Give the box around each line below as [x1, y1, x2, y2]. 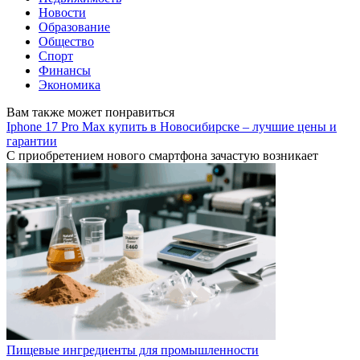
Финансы [39, 63, 91, 78]
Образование [39, 20, 110, 35]
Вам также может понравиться [6, 105, 174, 120]
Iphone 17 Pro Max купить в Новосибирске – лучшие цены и [6, 120, 337, 134]
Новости [39, 6, 86, 20]
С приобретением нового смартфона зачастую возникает [6, 149, 318, 163]
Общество [39, 35, 94, 49]
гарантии [6, 134, 57, 149]
